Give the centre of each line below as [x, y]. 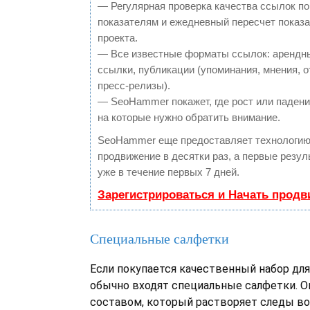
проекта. [118, 38]
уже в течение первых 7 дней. [168, 172]
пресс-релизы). [134, 85]
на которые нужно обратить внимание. [189, 117]
